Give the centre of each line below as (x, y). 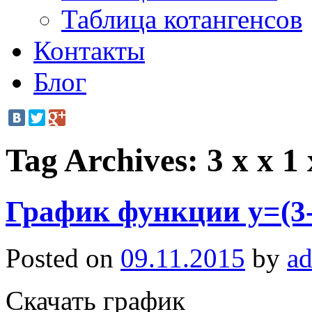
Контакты (89, 50)
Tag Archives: (106, 161)
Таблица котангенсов (182, 19)
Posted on (60, 258)
